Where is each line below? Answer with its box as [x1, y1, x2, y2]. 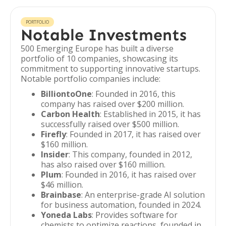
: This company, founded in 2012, [69, 149, 192, 160]
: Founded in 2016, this [92, 88, 176, 99]
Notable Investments [21, 25, 187, 44]
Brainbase [41, 189, 81, 200]
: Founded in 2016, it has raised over [62, 169, 196, 180]
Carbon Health [41, 108, 100, 120]
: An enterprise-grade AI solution [81, 189, 205, 200]
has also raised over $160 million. [41, 159, 165, 170]
